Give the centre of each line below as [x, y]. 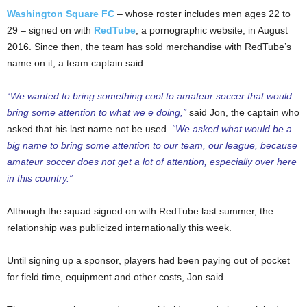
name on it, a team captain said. [76, 63]
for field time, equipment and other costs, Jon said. [116, 277]
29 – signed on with [50, 30]
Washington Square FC [61, 14]
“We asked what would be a [232, 129]
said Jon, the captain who [243, 112]
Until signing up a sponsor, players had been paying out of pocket [148, 260]
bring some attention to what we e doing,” [97, 112]
